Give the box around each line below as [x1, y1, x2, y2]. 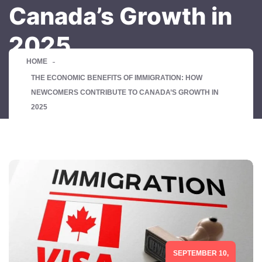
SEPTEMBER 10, [173, 249, 229, 257]
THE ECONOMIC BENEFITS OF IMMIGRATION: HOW [31, 74, 202, 82]
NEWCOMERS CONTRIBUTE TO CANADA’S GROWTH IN [31, 88, 219, 97]
